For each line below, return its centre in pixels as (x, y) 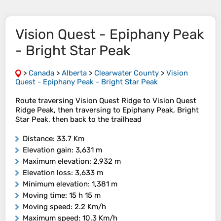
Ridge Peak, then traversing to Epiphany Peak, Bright (107, 110)
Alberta (74, 73)
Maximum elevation (56, 162)
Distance (38, 139)
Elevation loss (47, 173)
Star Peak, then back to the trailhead (78, 120)
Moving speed (47, 207)
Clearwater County (127, 73)
